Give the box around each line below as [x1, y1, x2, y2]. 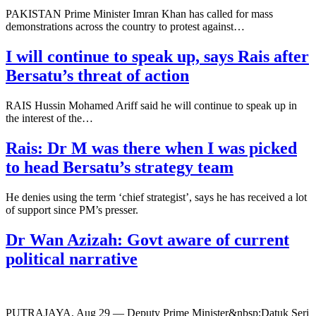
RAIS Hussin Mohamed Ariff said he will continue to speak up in [6, 99, 297, 112]
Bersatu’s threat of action [6, 66, 189, 85]
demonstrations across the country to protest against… [6, 20, 245, 33]
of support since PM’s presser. [6, 203, 138, 216]
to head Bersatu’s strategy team [6, 157, 233, 176]
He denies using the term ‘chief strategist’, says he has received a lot [6, 190, 307, 203]
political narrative [6, 249, 138, 268]
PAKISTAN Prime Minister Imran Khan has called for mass [6, 8, 273, 20]
